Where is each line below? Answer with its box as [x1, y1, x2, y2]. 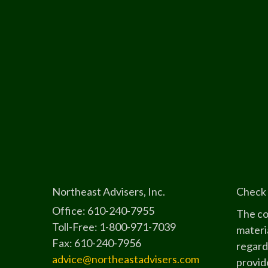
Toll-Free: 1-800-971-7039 [52, 220, 176, 234]
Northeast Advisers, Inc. [52, 185, 165, 199]
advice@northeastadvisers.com [52, 252, 199, 266]
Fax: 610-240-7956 [52, 236, 141, 250]
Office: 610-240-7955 [52, 204, 154, 218]
